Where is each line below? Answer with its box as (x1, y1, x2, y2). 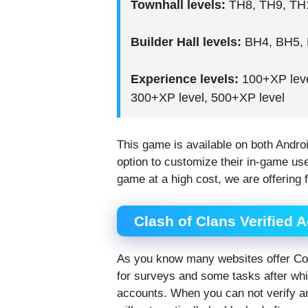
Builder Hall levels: (130, 35, 241, 49)
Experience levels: (130, 72, 239, 87)
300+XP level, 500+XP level (130, 91, 285, 105)
